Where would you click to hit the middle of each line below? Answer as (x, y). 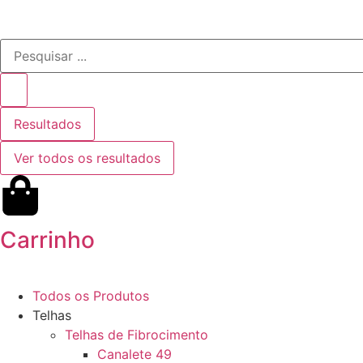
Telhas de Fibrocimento (137, 335)
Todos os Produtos (91, 296)
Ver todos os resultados (87, 158)
